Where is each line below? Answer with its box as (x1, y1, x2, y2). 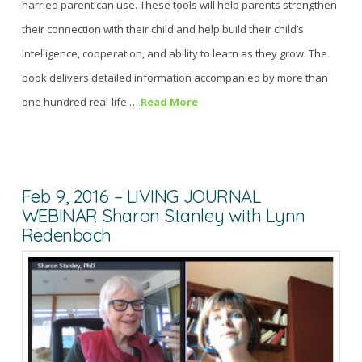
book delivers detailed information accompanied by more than (21, 70, 328, 86)
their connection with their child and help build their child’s (21, 22, 304, 37)
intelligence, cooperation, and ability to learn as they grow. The (21, 46, 327, 61)
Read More (140, 95, 198, 110)
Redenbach (21, 224, 112, 247)
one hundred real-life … (21, 95, 141, 110)
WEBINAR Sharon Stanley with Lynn (21, 204, 305, 228)
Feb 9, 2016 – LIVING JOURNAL (21, 185, 261, 208)
